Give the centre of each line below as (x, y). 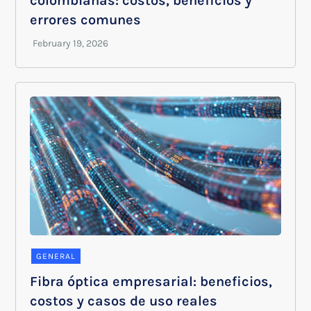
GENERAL (56, 256)
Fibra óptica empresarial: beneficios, (151, 281)
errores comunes (86, 20)
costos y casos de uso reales (124, 301)
